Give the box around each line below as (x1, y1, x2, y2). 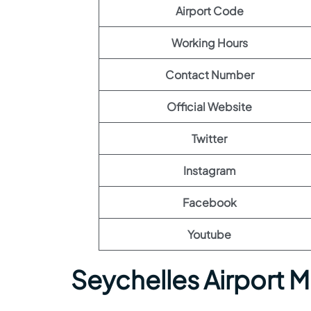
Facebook (182, 195, 237, 210)
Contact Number (165, 67, 254, 82)
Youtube (187, 227, 231, 242)
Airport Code (175, 3, 244, 18)
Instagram (183, 163, 236, 178)
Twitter (192, 131, 227, 146)
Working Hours (171, 35, 248, 50)
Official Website (167, 99, 252, 114)
